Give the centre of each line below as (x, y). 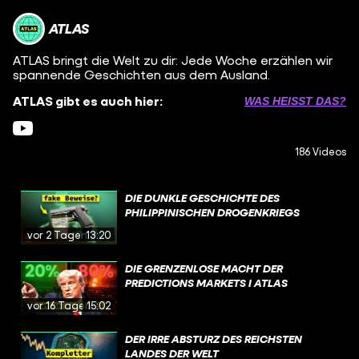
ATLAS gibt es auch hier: (88, 101)
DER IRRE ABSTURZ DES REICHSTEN (214, 338)
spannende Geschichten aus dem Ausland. (141, 74)
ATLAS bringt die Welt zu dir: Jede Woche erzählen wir (173, 60)
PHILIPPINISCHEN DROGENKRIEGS (212, 212)
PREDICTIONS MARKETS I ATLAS (206, 282)
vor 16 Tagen (59, 305)
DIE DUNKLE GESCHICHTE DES (202, 197)
